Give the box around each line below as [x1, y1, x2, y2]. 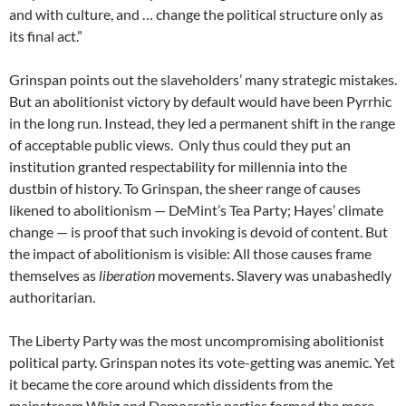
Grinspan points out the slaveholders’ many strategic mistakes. [9, 70, 397, 88]
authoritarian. [9, 287, 95, 305]
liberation [99, 266, 155, 284]
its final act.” [9, 26, 82, 44]
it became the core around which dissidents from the [9, 374, 333, 392]
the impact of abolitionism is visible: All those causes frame [9, 244, 372, 262]
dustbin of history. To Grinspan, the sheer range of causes [9, 179, 361, 197]
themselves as [9, 266, 99, 284]
